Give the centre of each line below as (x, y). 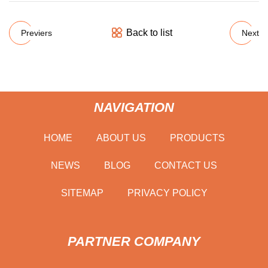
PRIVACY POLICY (167, 193)
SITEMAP (82, 193)
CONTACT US (186, 165)
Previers (36, 33)
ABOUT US (121, 138)
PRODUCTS (197, 138)
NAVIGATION (134, 107)
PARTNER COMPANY (134, 241)
